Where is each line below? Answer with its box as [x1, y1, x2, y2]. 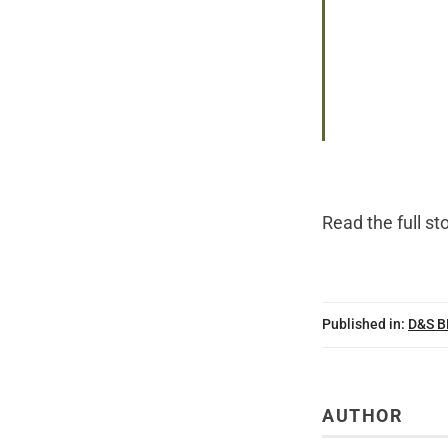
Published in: [322, 316, 405, 334]
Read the [322, 212, 397, 233]
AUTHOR [322, 405, 403, 426]
